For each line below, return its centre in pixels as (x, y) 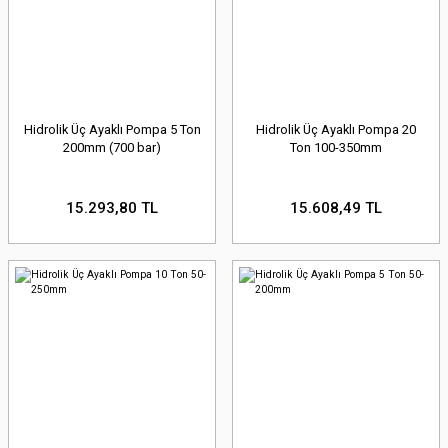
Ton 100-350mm (336, 147)
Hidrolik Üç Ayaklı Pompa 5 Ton (112, 129)
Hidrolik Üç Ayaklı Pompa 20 (336, 129)
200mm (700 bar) (112, 147)
